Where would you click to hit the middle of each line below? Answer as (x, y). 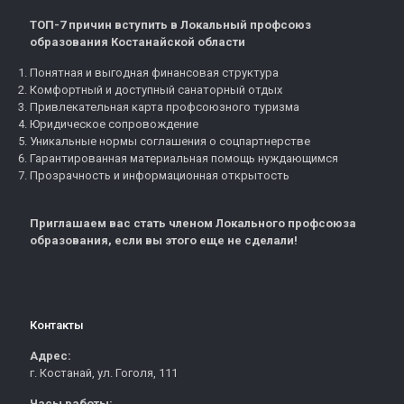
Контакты (57, 325)
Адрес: (50, 355)
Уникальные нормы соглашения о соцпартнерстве (170, 141)
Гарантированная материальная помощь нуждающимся (184, 158)
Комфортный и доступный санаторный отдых (156, 89)
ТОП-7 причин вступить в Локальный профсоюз (170, 24)
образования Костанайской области (138, 41)
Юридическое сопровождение (114, 124)
